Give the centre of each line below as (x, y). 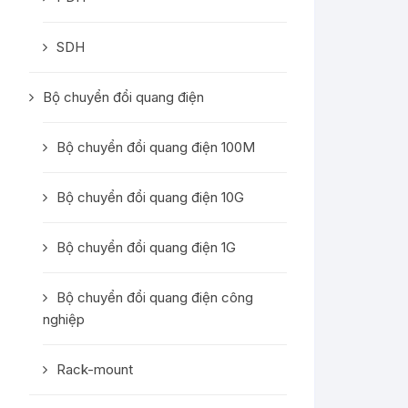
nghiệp (64, 319)
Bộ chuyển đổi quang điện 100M (156, 147)
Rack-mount (95, 369)
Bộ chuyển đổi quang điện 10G (150, 197)
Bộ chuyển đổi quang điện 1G (146, 247)
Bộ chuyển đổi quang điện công (155, 297)
